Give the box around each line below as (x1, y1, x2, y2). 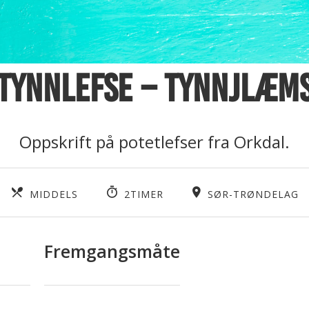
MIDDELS (29, 187, 78, 201)
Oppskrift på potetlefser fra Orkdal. (19, 130, 290, 153)
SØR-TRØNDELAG (207, 187, 299, 201)
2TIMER (123, 187, 163, 201)
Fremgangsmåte (44, 239, 180, 263)
